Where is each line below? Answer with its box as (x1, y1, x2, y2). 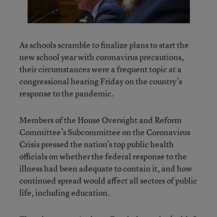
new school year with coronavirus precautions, (19, 51, 184, 62)
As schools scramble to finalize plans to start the (19, 39, 189, 50)
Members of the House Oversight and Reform (19, 114, 182, 125)
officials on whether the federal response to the (19, 151, 187, 162)
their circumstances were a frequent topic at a (19, 63, 182, 75)
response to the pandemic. (19, 88, 114, 99)
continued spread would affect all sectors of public (19, 175, 197, 186)
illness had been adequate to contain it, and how (19, 163, 192, 174)
